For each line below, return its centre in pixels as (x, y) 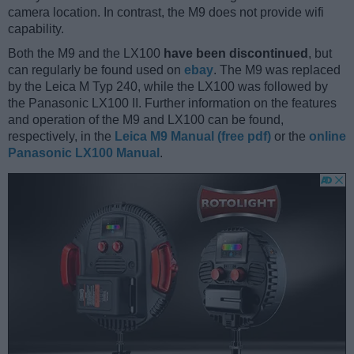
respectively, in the (61, 137)
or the (290, 137)
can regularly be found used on (96, 70)
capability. (36, 29)
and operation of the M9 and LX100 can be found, (146, 120)
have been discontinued (236, 54)
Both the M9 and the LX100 (86, 54)
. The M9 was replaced (277, 70)
